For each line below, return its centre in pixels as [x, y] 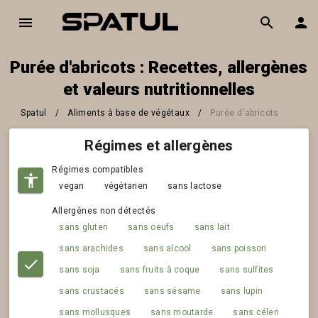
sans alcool [167, 248]
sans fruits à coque [160, 269]
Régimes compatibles [98, 170]
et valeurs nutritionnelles [159, 89]
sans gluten [84, 227]
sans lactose [195, 186]
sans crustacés [92, 291]
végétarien [126, 186]
